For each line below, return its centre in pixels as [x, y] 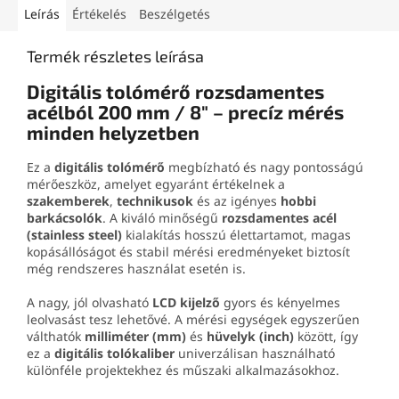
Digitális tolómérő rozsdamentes [175, 92]
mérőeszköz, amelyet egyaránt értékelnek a [156, 184]
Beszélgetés [175, 14]
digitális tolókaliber [114, 354]
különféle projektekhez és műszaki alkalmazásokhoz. [183, 370]
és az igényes [237, 201]
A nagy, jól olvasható [90, 303]
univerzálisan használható [255, 354]
